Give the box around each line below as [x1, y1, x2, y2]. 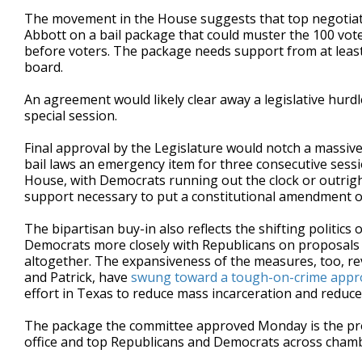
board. [24, 58, 63, 76]
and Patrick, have [24, 268, 131, 286]
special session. [24, 107, 117, 124]
